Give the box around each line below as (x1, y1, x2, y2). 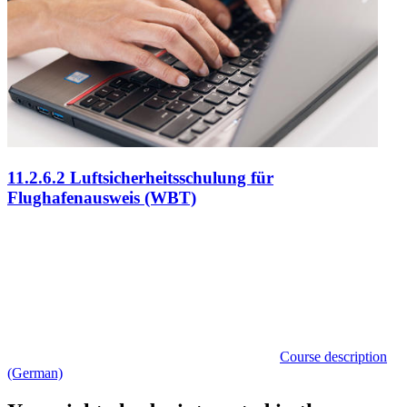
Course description (280, 348, 387, 364)
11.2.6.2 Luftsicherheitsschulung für (7, 168, 273, 188)
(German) (7, 364, 63, 381)
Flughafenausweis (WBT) (7, 188, 196, 208)
